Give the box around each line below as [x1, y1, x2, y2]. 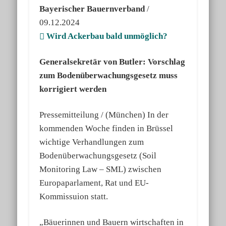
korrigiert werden [39, 84, 107, 94]
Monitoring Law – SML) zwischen [39, 164, 162, 175]
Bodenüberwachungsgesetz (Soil [39, 151, 157, 161]
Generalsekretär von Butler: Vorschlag [39, 57, 186, 67]
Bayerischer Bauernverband [39, 4, 147, 14]
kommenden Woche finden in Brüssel [39, 124, 174, 134]
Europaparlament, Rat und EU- [39, 178, 149, 188]
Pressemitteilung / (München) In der [39, 110, 169, 120]
